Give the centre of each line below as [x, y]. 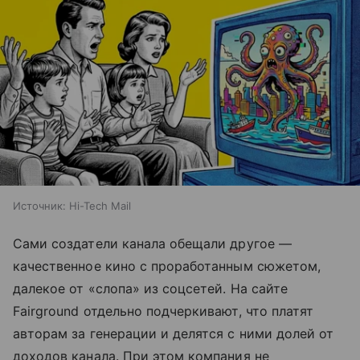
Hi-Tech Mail [100, 205]
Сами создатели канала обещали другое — [152, 243]
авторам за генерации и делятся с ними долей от [174, 333]
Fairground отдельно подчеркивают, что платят [164, 311]
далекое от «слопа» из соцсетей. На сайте [150, 288]
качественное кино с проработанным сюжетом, [167, 266]
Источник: [39, 205]
